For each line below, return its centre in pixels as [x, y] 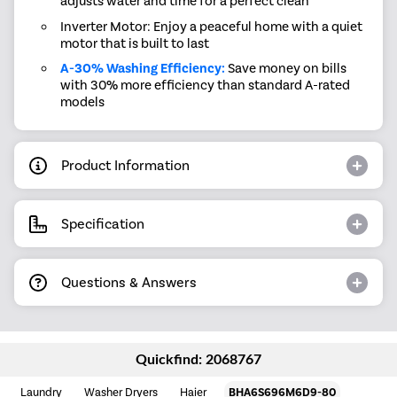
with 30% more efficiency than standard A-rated [205, 86]
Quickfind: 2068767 [198, 360]
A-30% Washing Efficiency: [142, 69]
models [82, 102]
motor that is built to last [134, 43]
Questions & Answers [129, 282]
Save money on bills [285, 69]
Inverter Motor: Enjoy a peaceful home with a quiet [211, 26]
